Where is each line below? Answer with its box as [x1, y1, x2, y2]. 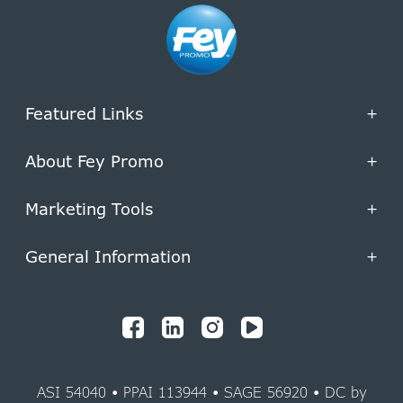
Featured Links [25, 102, 143, 124]
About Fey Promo [25, 149, 164, 172]
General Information [25, 245, 191, 267]
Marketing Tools [25, 197, 153, 219]
